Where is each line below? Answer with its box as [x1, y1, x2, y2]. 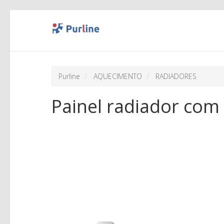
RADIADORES [155, 71, 196, 81]
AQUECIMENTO [93, 71, 142, 81]
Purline [58, 71, 80, 81]
